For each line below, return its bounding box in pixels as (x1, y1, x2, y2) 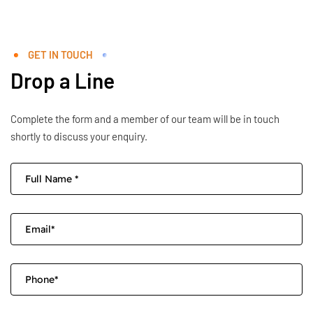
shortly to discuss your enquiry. (10, 130, 147, 143)
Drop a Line (10, 68, 115, 94)
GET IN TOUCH (28, 48, 93, 61)
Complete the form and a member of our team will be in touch (10, 112, 279, 126)
